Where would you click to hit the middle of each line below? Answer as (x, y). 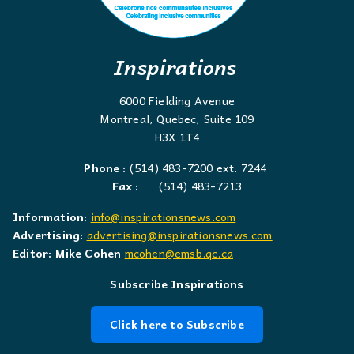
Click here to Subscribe (177, 324)
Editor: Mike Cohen (67, 253)
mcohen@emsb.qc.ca (179, 253)
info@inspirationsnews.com (163, 217)
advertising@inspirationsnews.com (179, 235)
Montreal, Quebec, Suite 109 (177, 119)
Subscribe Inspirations (177, 284)
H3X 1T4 (177, 137)
